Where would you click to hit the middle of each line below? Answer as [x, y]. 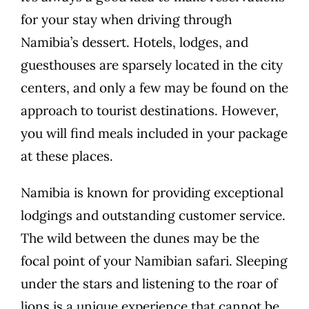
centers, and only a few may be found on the [154, 88]
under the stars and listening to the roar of [149, 284]
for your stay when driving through [126, 20]
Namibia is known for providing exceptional [152, 193]
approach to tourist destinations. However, [150, 111]
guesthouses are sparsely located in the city [152, 65]
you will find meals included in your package [154, 133]
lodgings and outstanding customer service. [153, 216]
